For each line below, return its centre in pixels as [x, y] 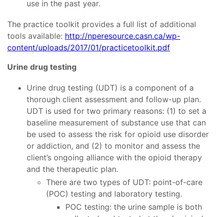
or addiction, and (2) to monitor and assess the [113, 146]
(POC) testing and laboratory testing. [114, 194]
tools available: [36, 36]
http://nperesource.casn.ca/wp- [123, 36]
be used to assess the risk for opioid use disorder [118, 134]
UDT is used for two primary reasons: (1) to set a [116, 111]
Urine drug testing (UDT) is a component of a [110, 88]
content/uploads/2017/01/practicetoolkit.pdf [89, 48]
